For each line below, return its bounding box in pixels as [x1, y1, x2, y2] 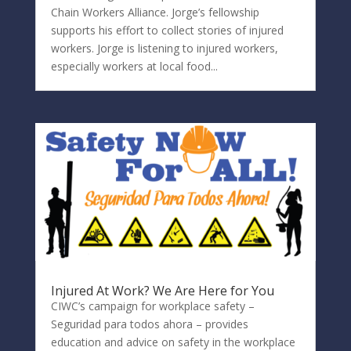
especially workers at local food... [50, 59, 218, 74]
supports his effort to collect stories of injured [50, 23, 284, 38]
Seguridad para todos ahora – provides [50, 317, 248, 332]
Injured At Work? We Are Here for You [50, 282, 274, 300]
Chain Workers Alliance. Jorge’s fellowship [50, 5, 259, 20]
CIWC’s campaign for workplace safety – [50, 299, 255, 314]
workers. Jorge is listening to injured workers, [50, 41, 278, 56]
